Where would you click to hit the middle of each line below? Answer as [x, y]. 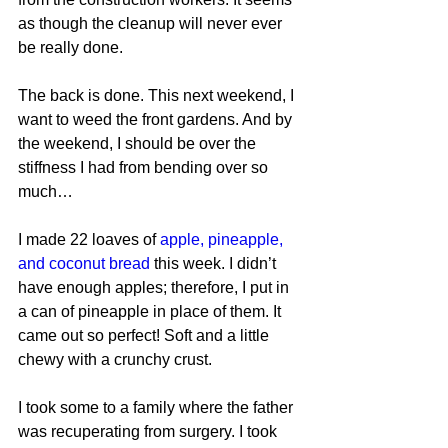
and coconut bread [84, 263]
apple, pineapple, [223, 239]
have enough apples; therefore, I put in [155, 287]
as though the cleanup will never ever [152, 23]
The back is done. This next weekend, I [158, 95]
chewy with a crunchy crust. [115, 359]
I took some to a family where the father [157, 407]
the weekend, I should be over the [139, 143]
